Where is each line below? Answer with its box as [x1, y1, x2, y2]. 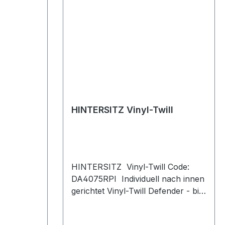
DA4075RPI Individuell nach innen [71, 174, 204, 184]
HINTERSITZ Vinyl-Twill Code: [71, 162, 189, 172]
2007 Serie [71, 198, 113, 208]
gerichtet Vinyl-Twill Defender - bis [71, 186, 148, 196]
